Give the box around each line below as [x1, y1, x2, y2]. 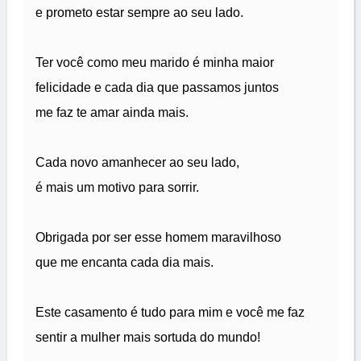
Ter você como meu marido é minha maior [35, 56, 274, 70]
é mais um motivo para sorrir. [35, 180, 199, 195]
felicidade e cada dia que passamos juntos [35, 81, 279, 95]
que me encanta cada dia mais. [35, 255, 214, 270]
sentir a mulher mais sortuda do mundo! [35, 330, 260, 345]
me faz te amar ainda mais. [35, 106, 189, 120]
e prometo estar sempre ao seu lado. [35, 6, 243, 20]
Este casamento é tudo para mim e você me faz [35, 305, 305, 320]
